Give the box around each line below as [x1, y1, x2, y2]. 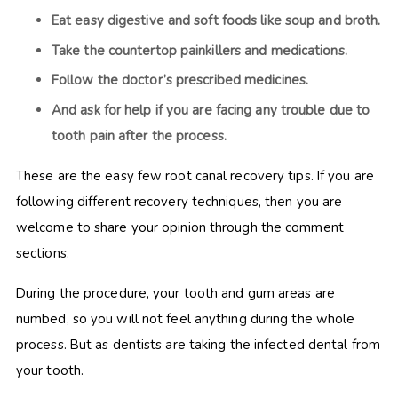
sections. [15, 243, 73, 262]
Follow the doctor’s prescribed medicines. [51, 71, 309, 90]
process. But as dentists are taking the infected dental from [15, 335, 380, 354]
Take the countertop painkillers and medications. [51, 41, 347, 60]
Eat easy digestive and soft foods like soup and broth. [51, 12, 381, 30]
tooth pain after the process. [51, 126, 227, 145]
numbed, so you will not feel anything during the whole [15, 309, 355, 328]
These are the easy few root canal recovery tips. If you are [15, 166, 374, 185]
